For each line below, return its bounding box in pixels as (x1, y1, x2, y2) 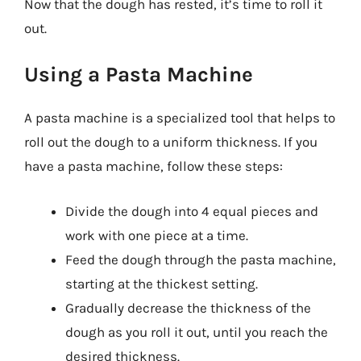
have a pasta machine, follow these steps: (24, 158, 283, 174)
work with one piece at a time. (65, 226, 248, 243)
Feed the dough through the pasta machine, (65, 251, 336, 268)
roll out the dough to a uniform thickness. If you (24, 134, 317, 150)
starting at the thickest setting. (65, 275, 258, 292)
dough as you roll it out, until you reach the (65, 323, 328, 340)
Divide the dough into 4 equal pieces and (65, 202, 318, 219)
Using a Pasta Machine (24, 62, 253, 87)
